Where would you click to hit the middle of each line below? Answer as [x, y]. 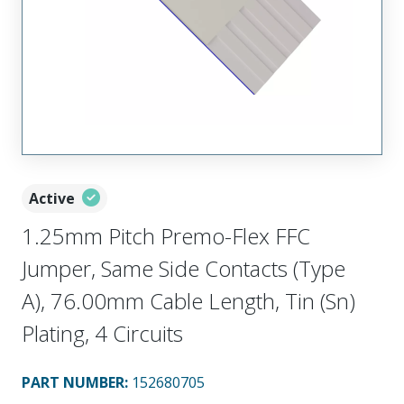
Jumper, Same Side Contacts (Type [184, 268]
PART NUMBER [73, 382]
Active [52, 198]
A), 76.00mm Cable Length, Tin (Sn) [188, 301]
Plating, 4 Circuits [102, 333]
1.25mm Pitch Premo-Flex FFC [166, 236]
